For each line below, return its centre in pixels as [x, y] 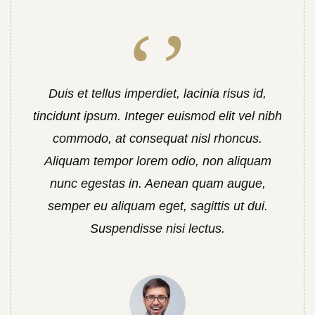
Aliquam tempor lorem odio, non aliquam [157, 161]
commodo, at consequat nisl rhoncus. [157, 139]
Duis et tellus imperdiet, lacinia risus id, [157, 94]
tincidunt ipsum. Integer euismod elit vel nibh [157, 116]
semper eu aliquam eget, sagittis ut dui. [157, 206]
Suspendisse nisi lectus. [157, 229]
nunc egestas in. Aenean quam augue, [157, 184]
